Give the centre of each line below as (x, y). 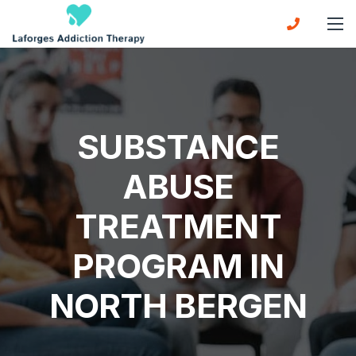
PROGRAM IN (178, 266)
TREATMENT (178, 226)
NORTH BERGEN (178, 306)
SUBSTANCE (178, 147)
